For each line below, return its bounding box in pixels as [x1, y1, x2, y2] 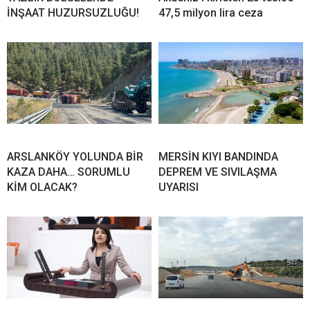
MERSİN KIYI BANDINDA [158, 150, 278, 164]
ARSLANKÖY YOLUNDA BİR [7, 150, 143, 164]
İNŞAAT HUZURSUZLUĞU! [7, 6, 139, 20]
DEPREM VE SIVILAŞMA [158, 165, 277, 179]
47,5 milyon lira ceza [158, 6, 263, 20]
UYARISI [158, 181, 199, 194]
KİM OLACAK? [7, 181, 77, 194]
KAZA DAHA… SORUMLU [7, 165, 130, 179]
